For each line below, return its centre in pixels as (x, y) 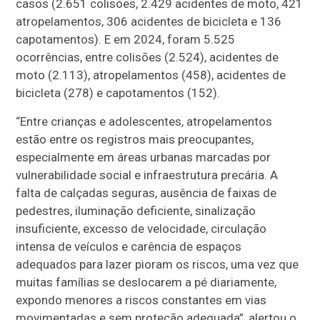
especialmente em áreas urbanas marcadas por (144, 157)
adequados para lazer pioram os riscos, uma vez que (157, 265)
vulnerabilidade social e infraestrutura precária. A (147, 175)
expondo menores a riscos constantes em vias (141, 300)
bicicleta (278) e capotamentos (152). (118, 93)
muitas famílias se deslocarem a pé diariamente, (146, 282)
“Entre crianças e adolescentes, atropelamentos (144, 122)
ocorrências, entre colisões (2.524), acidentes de (147, 57)
